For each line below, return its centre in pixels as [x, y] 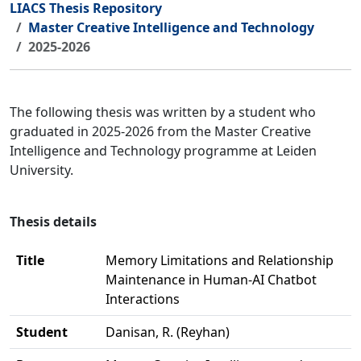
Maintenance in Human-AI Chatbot [211, 280]
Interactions [143, 299]
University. [41, 170]
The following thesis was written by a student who [163, 112]
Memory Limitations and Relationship [220, 260]
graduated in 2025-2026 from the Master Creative [160, 131]
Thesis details [53, 222]
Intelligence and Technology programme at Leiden [163, 151]
